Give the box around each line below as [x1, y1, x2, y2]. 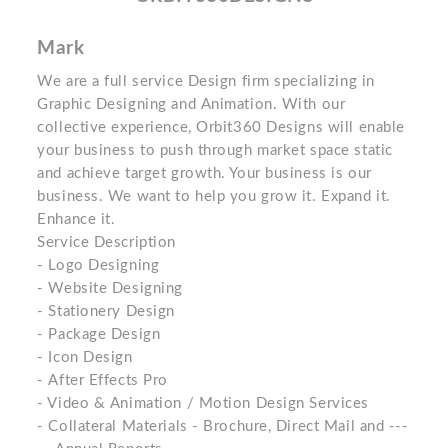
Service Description [37, 235, 176, 250]
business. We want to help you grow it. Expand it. [37, 189, 391, 204]
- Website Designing [37, 281, 183, 296]
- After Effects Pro [37, 373, 168, 388]
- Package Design [37, 327, 161, 342]
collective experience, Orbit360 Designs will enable [37, 120, 405, 135]
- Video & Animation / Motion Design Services [37, 396, 369, 411]
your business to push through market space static [37, 143, 393, 158]
